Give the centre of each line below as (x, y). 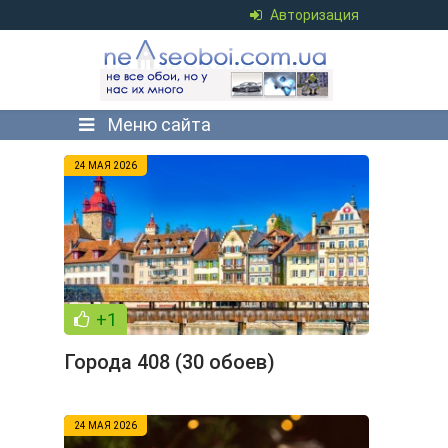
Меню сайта (157, 124)
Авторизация (314, 15)
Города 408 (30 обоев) (169, 362)
